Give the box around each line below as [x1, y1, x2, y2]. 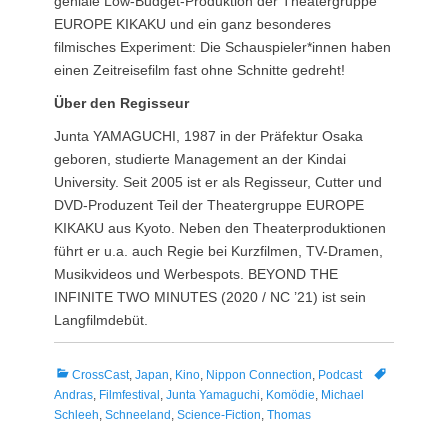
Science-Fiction [177, 407, 261, 422]
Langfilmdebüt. [54, 311, 148, 328]
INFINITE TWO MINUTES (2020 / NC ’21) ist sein [54, 288, 366, 305]
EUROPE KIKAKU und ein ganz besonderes [54, 15, 331, 32]
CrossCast [72, 367, 129, 382]
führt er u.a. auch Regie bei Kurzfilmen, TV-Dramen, [54, 242, 383, 259]
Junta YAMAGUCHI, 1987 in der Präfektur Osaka [54, 127, 363, 144]
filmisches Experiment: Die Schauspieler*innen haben [54, 38, 391, 55]
